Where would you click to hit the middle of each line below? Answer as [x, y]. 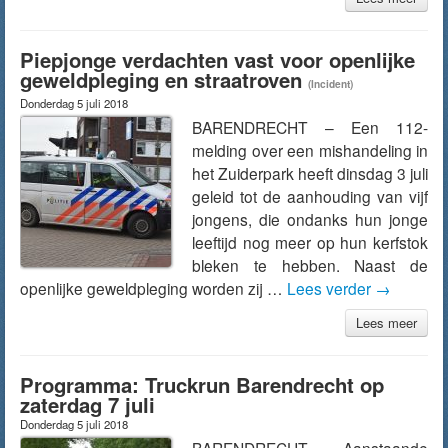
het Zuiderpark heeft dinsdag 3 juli [310, 173]
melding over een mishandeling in [310, 150]
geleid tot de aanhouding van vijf [310, 196]
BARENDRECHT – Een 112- [310, 127]
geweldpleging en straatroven [161, 79]
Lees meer [386, 322]
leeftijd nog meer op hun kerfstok [310, 242]
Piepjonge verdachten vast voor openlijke [217, 59]
